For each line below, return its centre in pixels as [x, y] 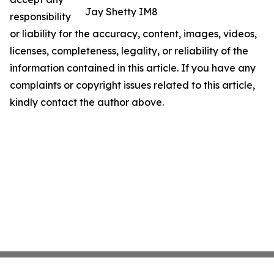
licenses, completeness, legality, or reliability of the [129, 50]
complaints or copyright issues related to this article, [132, 85]
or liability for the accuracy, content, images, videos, [133, 33]
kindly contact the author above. [87, 102]
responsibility [40, 16]
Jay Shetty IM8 [121, 11]
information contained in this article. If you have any [133, 68]
